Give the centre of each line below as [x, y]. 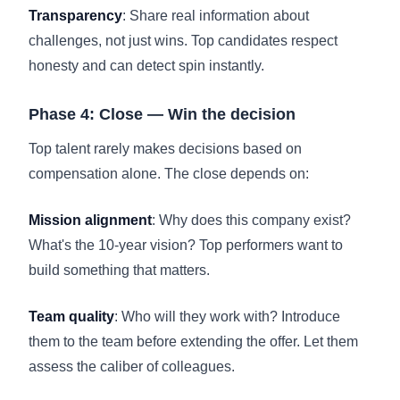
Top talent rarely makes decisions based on [165, 148]
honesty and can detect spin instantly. [146, 65]
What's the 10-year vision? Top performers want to [186, 245]
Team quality [71, 316]
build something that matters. [119, 270]
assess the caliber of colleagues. [132, 366]
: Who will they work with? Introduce [227, 316]
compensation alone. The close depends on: [169, 173]
